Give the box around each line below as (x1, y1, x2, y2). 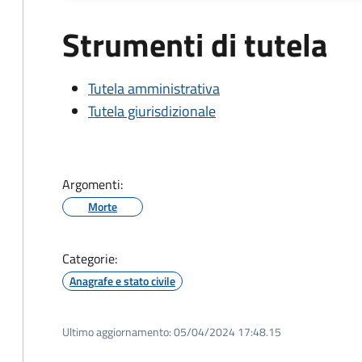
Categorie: (62, 249, 117, 268)
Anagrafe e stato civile (69, 272, 175, 289)
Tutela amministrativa (88, 78, 220, 99)
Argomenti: (62, 175, 123, 194)
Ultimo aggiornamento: (62, 323, 171, 340)
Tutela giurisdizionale (88, 100, 216, 122)
